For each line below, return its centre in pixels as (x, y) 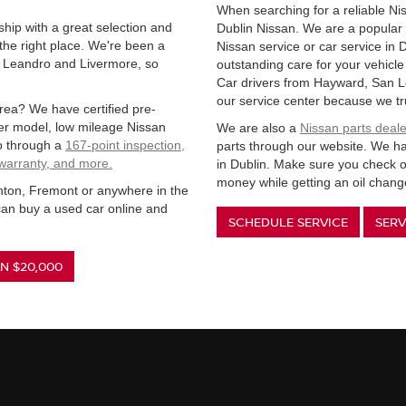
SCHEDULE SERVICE (288, 221)
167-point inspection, (125, 145)
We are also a (258, 127)
